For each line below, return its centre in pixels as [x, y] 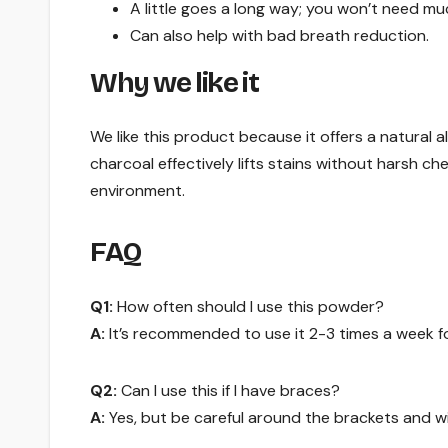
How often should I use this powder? [248, 306]
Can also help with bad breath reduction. [279, 35]
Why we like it [174, 82]
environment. [137, 191]
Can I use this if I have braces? [228, 390]
